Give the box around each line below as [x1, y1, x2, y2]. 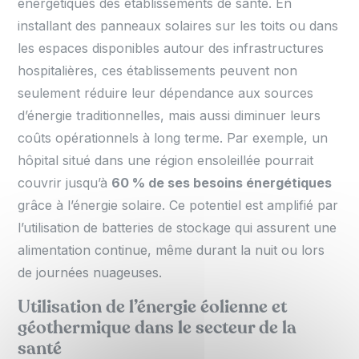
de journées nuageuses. [18, 264, 163, 281]
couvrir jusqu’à [18, 175, 112, 192]
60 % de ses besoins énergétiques [111, 175, 333, 192]
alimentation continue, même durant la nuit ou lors [18, 242, 325, 259]
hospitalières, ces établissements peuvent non [18, 63, 298, 79]
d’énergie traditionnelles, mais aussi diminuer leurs [18, 107, 321, 124]
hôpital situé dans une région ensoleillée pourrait [18, 152, 314, 169]
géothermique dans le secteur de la [18, 319, 297, 337]
